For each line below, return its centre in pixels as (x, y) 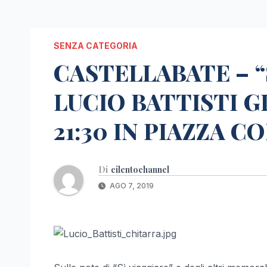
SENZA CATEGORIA (96, 46)
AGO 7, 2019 (131, 186)
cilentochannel (140, 170)
